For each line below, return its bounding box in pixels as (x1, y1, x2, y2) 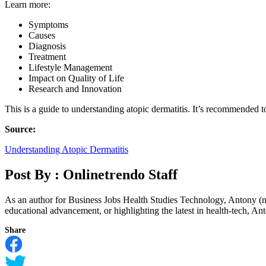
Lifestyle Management (28, 62, 112, 72)
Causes (28, 30, 55, 40)
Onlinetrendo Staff (63, 166, 178, 182)
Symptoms (28, 19, 68, 30)
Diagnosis (28, 40, 66, 51)
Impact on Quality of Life (28, 72, 124, 83)
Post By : (5, 166, 63, 182)
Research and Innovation (28, 83, 122, 94)
